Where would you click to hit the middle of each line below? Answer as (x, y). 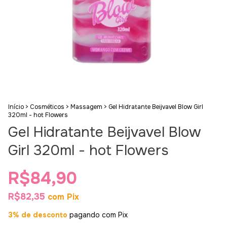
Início (16, 107)
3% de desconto (38, 215)
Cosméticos (47, 107)
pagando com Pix (98, 215)
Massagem (86, 107)
